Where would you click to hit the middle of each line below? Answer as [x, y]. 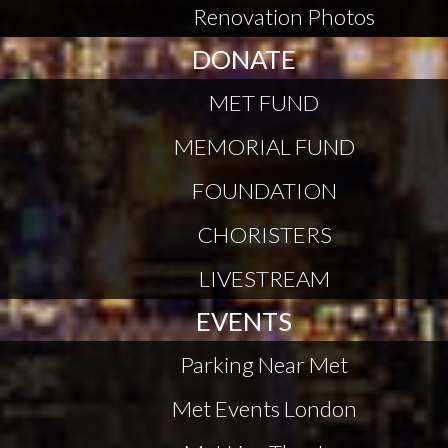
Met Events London [264, 408]
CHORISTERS [264, 234]
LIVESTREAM [264, 278]
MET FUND [264, 102]
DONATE [244, 59]
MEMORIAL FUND [264, 146]
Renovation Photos [284, 16]
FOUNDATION [264, 190]
